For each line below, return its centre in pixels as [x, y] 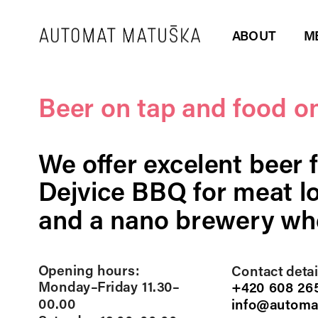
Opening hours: [90, 269]
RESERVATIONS [104, 308]
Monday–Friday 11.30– [108, 286]
